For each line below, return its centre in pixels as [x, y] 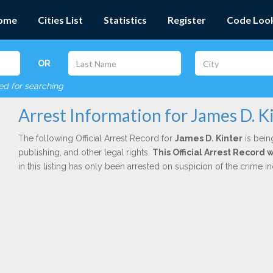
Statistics [125, 20]
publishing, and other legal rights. [85, 152]
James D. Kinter [208, 138]
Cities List [60, 20]
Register [187, 20]
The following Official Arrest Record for [96, 138]
